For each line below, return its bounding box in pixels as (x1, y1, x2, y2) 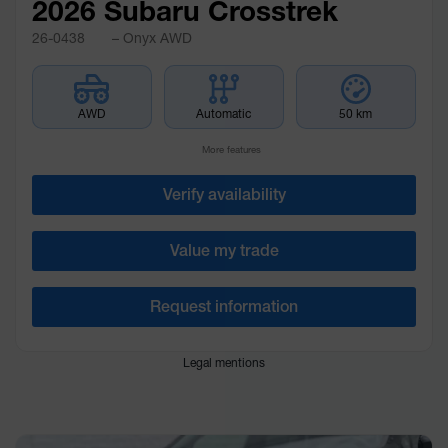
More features (199, 143, 261, 155)
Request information (150, 297, 298, 317)
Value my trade (169, 241, 279, 261)
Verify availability (162, 185, 286, 205)
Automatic (196, 106, 252, 122)
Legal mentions (183, 355, 265, 371)
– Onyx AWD (107, 29, 192, 47)
